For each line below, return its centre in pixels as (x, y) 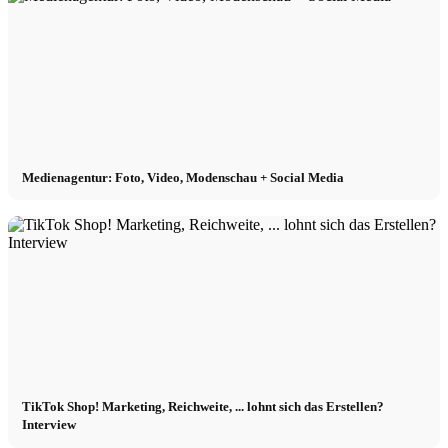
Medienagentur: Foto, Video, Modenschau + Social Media (183, 177)
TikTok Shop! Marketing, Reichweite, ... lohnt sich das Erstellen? (203, 407)
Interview (49, 425)
